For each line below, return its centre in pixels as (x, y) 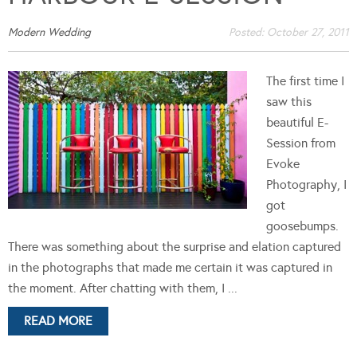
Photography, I (306, 184)
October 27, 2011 (308, 32)
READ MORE (58, 320)
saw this (289, 101)
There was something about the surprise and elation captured (175, 246)
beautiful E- (297, 122)
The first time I (305, 80)
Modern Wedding (49, 32)
